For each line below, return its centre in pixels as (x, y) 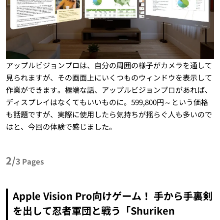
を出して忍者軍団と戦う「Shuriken (94, 210)
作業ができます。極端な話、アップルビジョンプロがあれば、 (109, 89)
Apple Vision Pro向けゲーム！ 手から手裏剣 (112, 195)
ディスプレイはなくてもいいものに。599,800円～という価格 (107, 102)
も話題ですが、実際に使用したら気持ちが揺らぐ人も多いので (109, 114)
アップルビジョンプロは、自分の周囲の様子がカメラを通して (109, 65)
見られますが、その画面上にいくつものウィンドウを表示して (109, 77)
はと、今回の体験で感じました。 (61, 126)
